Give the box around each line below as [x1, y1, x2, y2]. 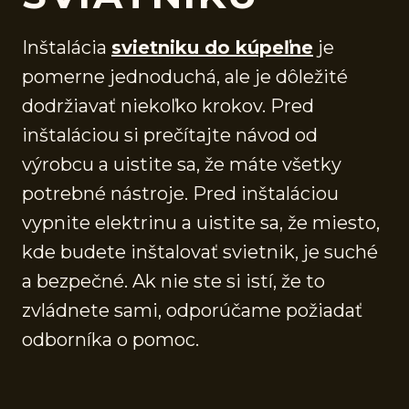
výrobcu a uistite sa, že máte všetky [22, 152, 341, 175]
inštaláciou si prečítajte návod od [22, 123, 318, 146]
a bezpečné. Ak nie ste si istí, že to [22, 269, 325, 292]
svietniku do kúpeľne [111, 36, 313, 58]
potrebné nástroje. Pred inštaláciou [22, 182, 339, 204]
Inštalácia [22, 36, 111, 58]
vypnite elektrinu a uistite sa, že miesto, [22, 211, 380, 234]
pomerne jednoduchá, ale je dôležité [22, 65, 348, 88]
